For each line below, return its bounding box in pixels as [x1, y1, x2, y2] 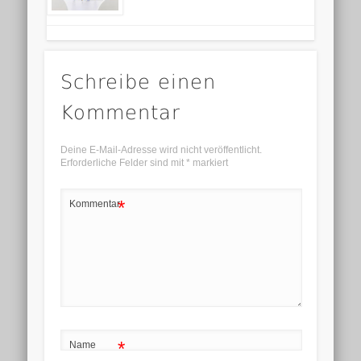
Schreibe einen [60, 71, 216, 94]
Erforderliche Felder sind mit [60, 157, 186, 169]
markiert [189, 157, 228, 169]
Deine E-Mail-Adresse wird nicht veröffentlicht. [60, 144, 262, 156]
